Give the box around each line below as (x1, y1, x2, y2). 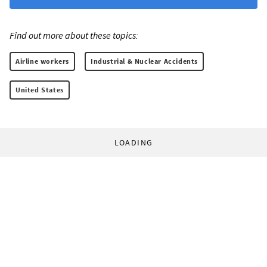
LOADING (114, 136, 153, 148)
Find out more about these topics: (10, 29, 138, 41)
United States (15, 85, 64, 94)
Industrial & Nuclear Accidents (91, 56, 198, 66)
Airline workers (15, 56, 69, 66)
